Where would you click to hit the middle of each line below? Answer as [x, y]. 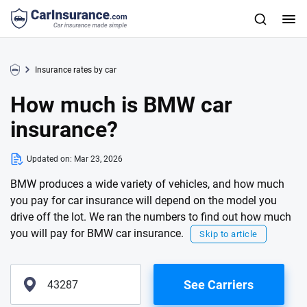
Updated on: [50, 159]
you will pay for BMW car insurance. [97, 233]
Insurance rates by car [76, 70]
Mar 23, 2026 [98, 159]
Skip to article [229, 234]
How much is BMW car [121, 105]
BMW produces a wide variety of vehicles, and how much [147, 184]
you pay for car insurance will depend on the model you [144, 200]
